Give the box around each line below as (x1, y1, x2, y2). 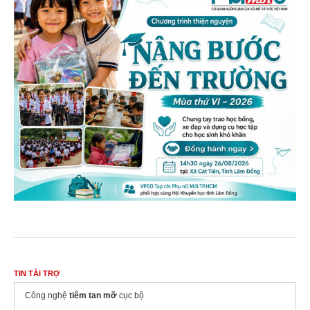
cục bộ (117, 292, 144, 302)
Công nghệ (25, 292, 69, 302)
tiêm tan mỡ (69, 292, 117, 302)
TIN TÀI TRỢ (14, 271, 60, 280)
